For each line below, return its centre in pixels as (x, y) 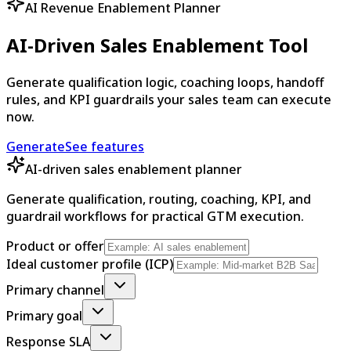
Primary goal (44, 315)
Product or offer (55, 246)
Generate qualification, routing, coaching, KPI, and (159, 199)
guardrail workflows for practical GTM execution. (155, 216)
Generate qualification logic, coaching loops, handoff (165, 82)
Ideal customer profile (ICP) (90, 264)
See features (105, 146)
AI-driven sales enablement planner (134, 169)
